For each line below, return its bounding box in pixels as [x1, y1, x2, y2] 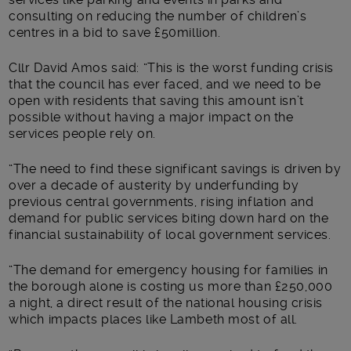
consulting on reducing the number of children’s [9, 8, 307, 24]
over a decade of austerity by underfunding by [9, 177, 299, 193]
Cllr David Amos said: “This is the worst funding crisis [9, 60, 334, 75]
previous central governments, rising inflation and [9, 194, 314, 209]
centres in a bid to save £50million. [9, 24, 221, 40]
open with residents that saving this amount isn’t [9, 92, 304, 108]
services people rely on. [9, 125, 156, 141]
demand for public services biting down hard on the [9, 210, 329, 226]
